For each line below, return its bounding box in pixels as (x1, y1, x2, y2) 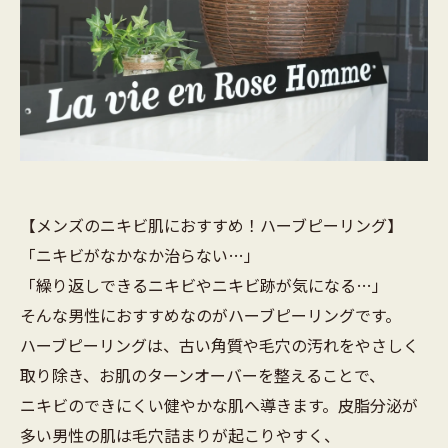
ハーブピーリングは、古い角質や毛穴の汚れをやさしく (20, 332, 419, 357)
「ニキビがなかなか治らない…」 (20, 242, 260, 267)
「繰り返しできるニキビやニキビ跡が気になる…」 (20, 272, 388, 297)
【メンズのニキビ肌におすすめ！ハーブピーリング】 (20, 212, 403, 237)
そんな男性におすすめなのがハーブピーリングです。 (20, 302, 401, 327)
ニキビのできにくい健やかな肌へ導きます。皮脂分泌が (20, 392, 418, 417)
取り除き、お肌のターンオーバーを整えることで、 (20, 362, 401, 387)
